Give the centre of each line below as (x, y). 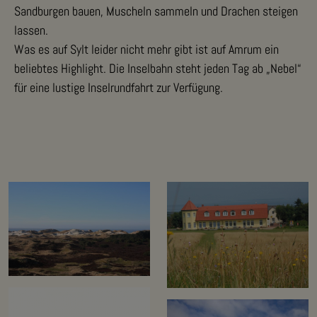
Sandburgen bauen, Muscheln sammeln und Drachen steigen (156, 11)
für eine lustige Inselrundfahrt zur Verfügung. (119, 87)
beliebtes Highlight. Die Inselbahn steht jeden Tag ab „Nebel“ (158, 68)
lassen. (31, 30)
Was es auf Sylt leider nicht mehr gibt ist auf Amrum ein (146, 49)
